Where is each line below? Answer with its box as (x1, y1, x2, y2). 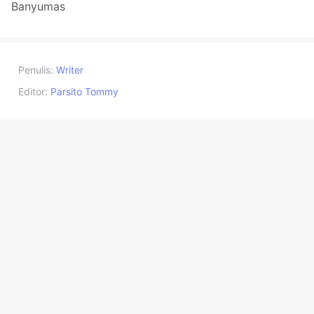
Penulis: (18, 64, 53, 76)
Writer (56, 64, 83, 76)
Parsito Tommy (50, 86, 118, 98)
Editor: (18, 86, 48, 98)
